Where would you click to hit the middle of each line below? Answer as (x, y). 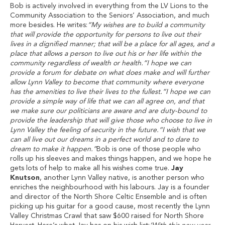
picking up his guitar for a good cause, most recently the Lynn (110, 206)
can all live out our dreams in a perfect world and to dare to (104, 140)
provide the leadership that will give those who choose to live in (111, 121)
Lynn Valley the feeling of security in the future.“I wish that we (108, 130)
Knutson (25, 178)
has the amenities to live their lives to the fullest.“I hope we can (110, 92)
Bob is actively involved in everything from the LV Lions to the (109, 6)
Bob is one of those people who (149, 149)
